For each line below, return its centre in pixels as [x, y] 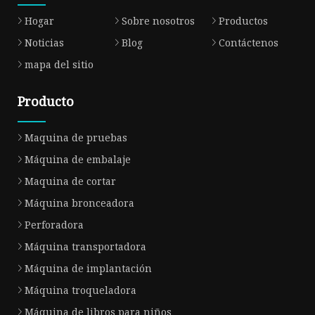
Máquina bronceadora [79, 203]
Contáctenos [248, 43]
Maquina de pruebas [76, 138]
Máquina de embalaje [78, 160]
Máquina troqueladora [81, 290]
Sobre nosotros [158, 21]
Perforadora [54, 225]
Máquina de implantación [88, 269]
